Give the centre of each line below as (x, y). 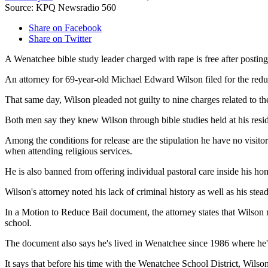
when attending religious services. (68, 151)
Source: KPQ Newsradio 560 (60, 8)
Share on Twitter (60, 39)
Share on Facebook (65, 28)
